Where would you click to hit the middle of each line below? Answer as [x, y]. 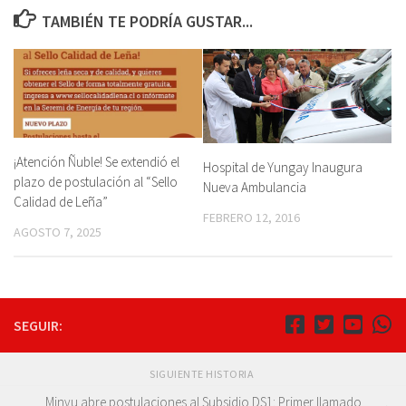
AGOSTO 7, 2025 [58, 232]
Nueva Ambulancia [255, 187]
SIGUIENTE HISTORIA [203, 374]
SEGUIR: [38, 326]
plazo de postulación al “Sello [96, 181]
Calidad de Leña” [61, 201]
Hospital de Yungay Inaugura [283, 167]
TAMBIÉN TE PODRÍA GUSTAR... [147, 21]
